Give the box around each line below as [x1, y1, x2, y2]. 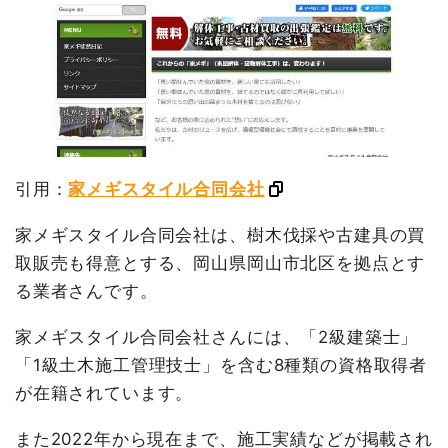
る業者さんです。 [14, 281, 158, 302]
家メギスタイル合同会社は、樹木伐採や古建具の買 [14, 225, 426, 246]
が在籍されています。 [14, 383, 194, 404]
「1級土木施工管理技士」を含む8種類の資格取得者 [14, 355, 428, 376]
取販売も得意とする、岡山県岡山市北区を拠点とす [14, 253, 426, 274]
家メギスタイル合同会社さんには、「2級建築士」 [14, 327, 419, 348]
